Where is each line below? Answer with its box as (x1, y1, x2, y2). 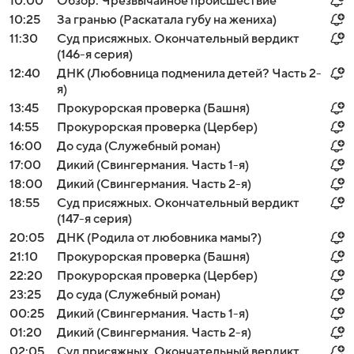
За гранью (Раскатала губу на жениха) (57, 13, 277, 27)
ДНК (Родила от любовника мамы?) (57, 231, 262, 245)
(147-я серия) (57, 212, 132, 226)
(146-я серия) (57, 47, 133, 62)
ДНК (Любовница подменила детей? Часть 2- (57, 66, 322, 81)
